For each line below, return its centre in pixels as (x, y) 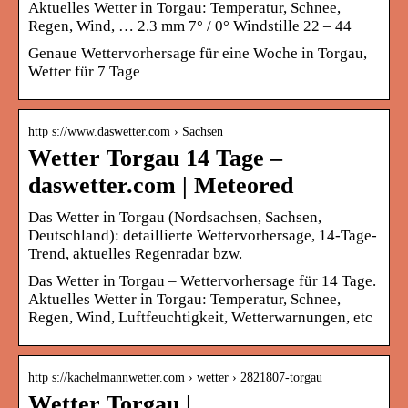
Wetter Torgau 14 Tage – (155, 158)
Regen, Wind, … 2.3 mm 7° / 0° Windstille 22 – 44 (190, 25)
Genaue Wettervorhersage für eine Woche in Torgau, (198, 53)
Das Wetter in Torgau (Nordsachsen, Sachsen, (175, 217)
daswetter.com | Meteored (161, 185)
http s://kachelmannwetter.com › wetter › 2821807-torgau (175, 377)
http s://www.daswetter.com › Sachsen (126, 131)
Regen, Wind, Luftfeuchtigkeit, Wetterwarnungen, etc (200, 317)
